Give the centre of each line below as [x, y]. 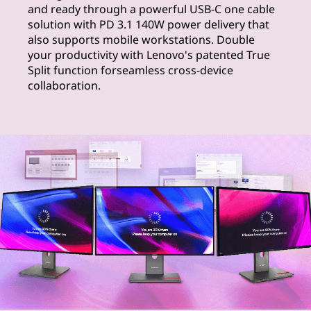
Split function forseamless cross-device [131, 70]
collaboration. [64, 85]
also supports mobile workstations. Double [141, 40]
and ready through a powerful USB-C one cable [151, 9]
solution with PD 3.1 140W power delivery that [149, 24]
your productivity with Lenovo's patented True [149, 55]
